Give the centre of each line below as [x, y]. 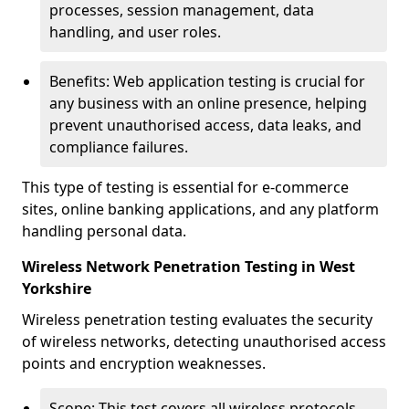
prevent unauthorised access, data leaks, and [205, 125]
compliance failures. [119, 147]
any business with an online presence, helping [208, 103]
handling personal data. [104, 231]
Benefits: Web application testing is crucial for [207, 81]
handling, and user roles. [135, 32]
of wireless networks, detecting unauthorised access [204, 341]
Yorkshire [57, 288]
